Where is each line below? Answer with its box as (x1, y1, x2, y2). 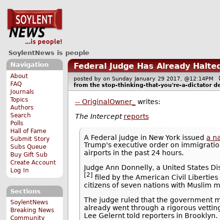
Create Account (10, 159, 56, 166)
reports (123, 112, 149, 121)
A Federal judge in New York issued (84, 133, 207, 141)
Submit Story (10, 135, 50, 142)
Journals (10, 88, 34, 95)
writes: (135, 98, 161, 106)
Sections (10, 187, 41, 195)
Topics (10, 96, 28, 103)
